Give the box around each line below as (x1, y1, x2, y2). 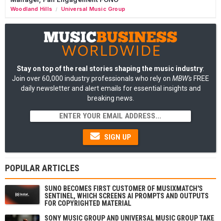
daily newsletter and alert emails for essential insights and (20, 84, 201, 92)
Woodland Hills (10, 5, 52, 12)
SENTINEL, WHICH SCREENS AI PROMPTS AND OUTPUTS (44, 191, 209, 200)
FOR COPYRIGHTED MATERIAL (44, 199, 131, 207)
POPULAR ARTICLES (5, 162, 79, 173)
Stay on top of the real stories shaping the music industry (17, 64, 203, 73)
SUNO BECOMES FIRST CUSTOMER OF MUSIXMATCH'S (44, 184, 203, 192)
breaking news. (87, 94, 134, 102)
